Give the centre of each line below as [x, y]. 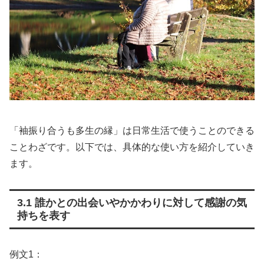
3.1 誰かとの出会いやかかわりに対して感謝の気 [132, 202]
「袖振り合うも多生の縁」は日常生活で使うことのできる [132, 131]
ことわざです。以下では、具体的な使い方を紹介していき [132, 147]
